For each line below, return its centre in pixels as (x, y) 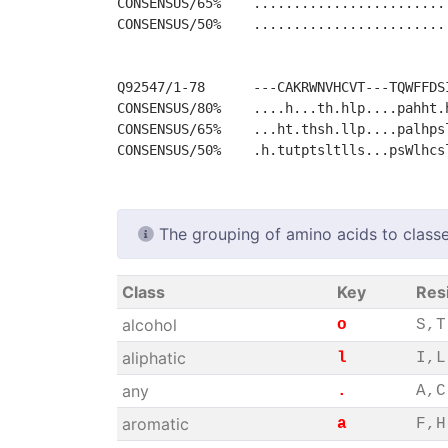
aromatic (155, 424)
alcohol (149, 325)
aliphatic (153, 358)
